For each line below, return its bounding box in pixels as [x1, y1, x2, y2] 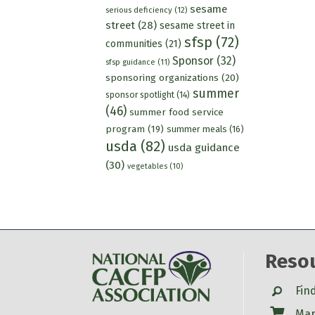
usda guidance [167, 141, 240, 154]
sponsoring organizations [105, 71, 219, 84]
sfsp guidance [105, 57, 155, 67]
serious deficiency [105, 4, 172, 15]
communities [105, 37, 162, 50]
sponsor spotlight [105, 89, 174, 100]
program [105, 122, 145, 135]
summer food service [129, 105, 224, 118]
